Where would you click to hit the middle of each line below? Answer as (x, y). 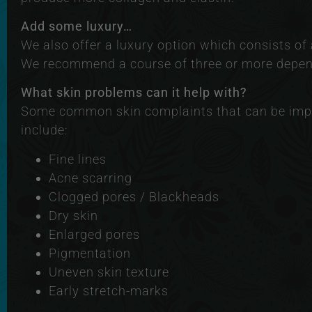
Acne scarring (91, 178)
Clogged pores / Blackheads (134, 196)
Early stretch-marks (109, 290)
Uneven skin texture (109, 272)
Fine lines (78, 159)
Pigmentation (90, 253)
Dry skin (73, 215)
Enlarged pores (94, 234)
